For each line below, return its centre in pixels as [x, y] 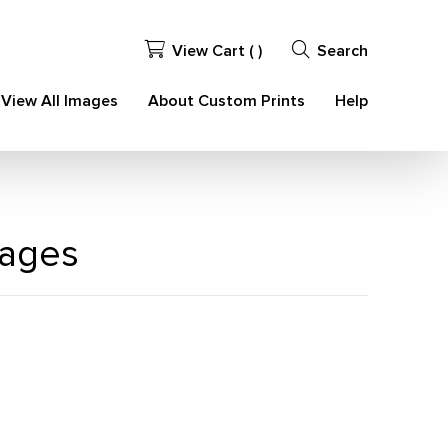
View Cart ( [214, 51]
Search [342, 51]
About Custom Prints [226, 101]
